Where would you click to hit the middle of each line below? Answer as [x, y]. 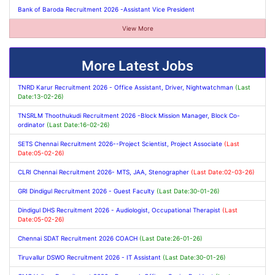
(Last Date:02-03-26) [223, 172]
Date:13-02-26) [41, 96]
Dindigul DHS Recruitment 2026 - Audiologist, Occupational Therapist [120, 210]
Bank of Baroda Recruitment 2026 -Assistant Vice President [106, 9]
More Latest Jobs [137, 66]
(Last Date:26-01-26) [171, 238]
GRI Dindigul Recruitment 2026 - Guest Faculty [87, 191]
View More [137, 28]
